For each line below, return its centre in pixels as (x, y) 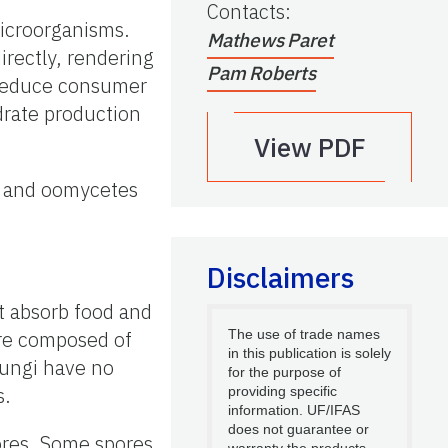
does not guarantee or (298, 428)
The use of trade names (304, 333)
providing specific (282, 390)
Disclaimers (280, 277)
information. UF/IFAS (294, 409)
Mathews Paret (270, 39)
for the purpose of (284, 371)
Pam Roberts (261, 72)
